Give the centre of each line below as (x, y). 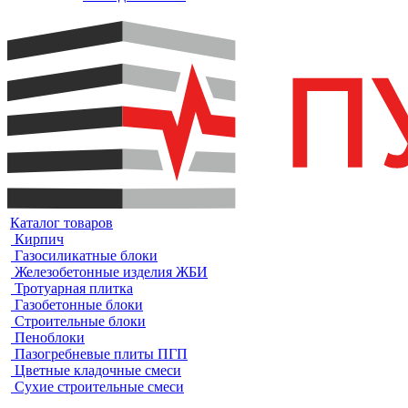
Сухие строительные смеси (99, 387)
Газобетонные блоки (79, 305)
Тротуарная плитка (74, 289)
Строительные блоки (80, 321)
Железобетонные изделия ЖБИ (111, 272)
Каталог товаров (61, 223)
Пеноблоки (50, 338)
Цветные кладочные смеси (98, 371)
